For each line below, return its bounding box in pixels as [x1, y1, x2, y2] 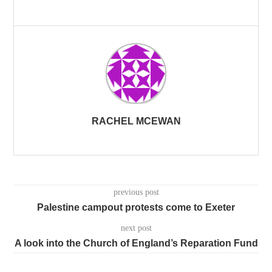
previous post [113, 187, 159, 197]
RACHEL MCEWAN [91, 115, 181, 126]
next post [120, 223, 152, 233]
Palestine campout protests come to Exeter [37, 202, 235, 212]
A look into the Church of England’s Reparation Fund [14, 237, 258, 248]
